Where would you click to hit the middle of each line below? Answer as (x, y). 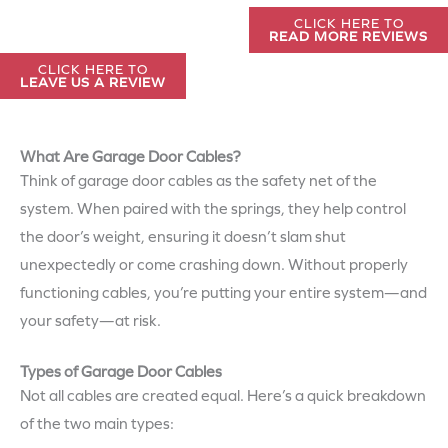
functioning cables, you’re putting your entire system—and (223, 293)
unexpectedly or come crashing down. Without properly (214, 265)
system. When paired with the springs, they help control (213, 209)
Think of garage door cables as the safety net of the (198, 181)
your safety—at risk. (90, 321)
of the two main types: (97, 424)
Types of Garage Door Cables (121, 372)
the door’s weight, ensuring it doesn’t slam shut (183, 237)
